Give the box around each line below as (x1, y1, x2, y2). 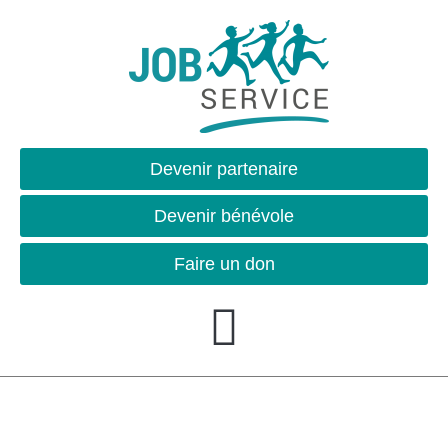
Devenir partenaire (150, 159, 298, 179)
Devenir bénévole (154, 206, 294, 226)
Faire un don (173, 254, 275, 274)
